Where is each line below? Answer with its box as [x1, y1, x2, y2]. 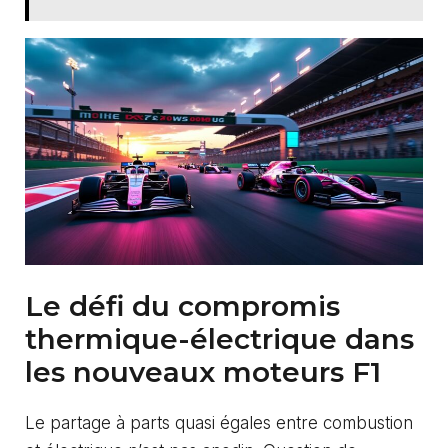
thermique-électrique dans [25, 322, 414, 357]
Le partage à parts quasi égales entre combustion [25, 413, 413, 434]
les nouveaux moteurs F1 [25, 355, 381, 390]
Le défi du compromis [25, 289, 340, 324]
